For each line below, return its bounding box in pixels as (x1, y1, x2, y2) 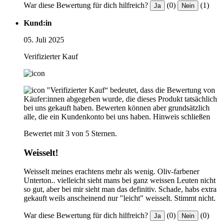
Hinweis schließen (153, 112, 210, 121)
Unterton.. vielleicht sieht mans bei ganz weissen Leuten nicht (24, 176, 216, 185)
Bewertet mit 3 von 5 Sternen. (24, 129, 117, 138)
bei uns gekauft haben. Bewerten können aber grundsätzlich (24, 103, 210, 112)
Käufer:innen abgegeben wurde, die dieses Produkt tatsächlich (24, 94, 217, 103)
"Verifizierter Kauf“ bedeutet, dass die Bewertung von (47, 85, 215, 94)
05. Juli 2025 (24, 35, 64, 44)
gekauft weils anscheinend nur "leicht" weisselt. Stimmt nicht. (24, 194, 216, 203)
